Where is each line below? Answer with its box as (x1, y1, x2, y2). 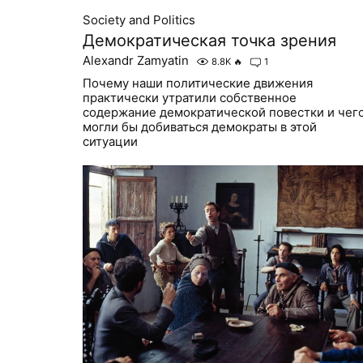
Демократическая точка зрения (83, 30, 336, 50)
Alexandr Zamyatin (83, 52, 189, 68)
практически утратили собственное (83, 89, 297, 105)
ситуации (83, 133, 138, 149)
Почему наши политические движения (83, 75, 313, 91)
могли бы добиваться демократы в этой (83, 118, 317, 135)
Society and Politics (83, 11, 195, 28)
